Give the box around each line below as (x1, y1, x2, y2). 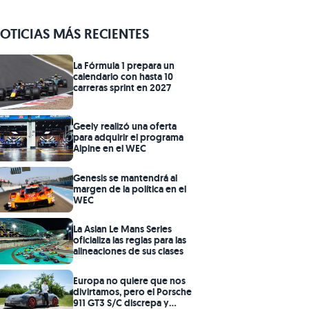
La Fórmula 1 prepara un (73, 59, 175, 72)
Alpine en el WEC (73, 142, 146, 155)
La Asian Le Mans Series (73, 223, 172, 236)
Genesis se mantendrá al (73, 171, 177, 184)
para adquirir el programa (73, 131, 183, 144)
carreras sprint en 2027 (73, 81, 171, 94)
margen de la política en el (73, 182, 186, 195)
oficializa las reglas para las (73, 234, 186, 247)
